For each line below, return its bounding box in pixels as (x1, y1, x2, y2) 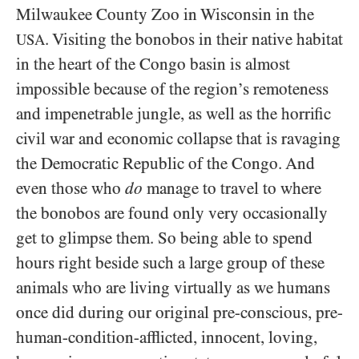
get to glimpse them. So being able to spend (16, 228, 313, 248)
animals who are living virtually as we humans (16, 278, 330, 298)
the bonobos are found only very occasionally (16, 204, 328, 224)
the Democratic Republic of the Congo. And (16, 154, 315, 174)
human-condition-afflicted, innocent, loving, (16, 328, 317, 348)
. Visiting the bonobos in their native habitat (45, 30, 343, 50)
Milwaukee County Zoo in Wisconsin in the (16, 5, 314, 25)
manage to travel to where (143, 179, 321, 199)
